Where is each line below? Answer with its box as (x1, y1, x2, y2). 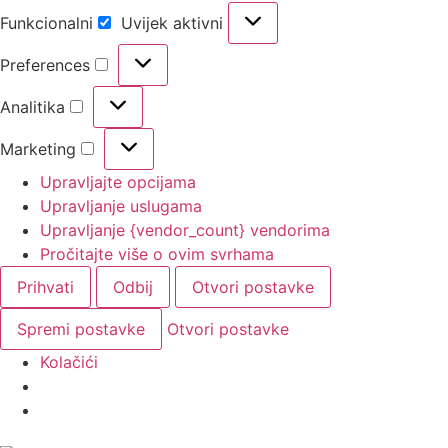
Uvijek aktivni (121, 12, 228, 33)
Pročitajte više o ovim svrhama (40, 243, 274, 264)
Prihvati (17, 276, 74, 297)
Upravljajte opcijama (40, 171, 196, 192)
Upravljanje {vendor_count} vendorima (40, 219, 330, 240)
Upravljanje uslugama (40, 195, 202, 216)
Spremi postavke (17, 318, 145, 339)
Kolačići (40, 351, 98, 372)
